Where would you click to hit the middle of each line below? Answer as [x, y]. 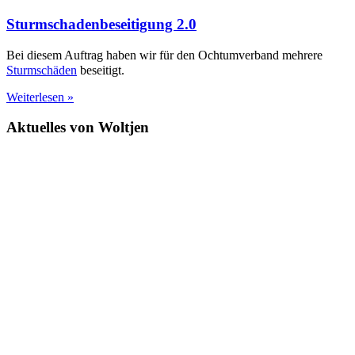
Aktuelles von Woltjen [78, 128]
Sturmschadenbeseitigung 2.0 [101, 24]
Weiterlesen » [40, 97]
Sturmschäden [42, 70]
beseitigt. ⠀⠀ [112, 70]
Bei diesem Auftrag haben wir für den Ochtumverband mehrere [164, 55]
